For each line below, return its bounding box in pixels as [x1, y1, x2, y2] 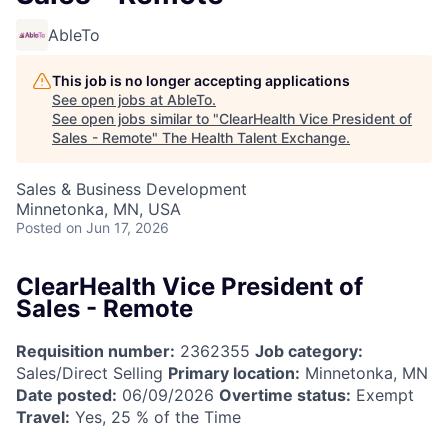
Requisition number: [16, 340, 175, 361]
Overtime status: [219, 384, 351, 405]
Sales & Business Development [16, 179, 247, 199]
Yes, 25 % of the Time [70, 406, 241, 427]
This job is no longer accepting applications [52, 72, 350, 89]
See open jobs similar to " [52, 110, 219, 127]
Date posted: [16, 384, 117, 405]
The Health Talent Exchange [162, 129, 346, 146]
